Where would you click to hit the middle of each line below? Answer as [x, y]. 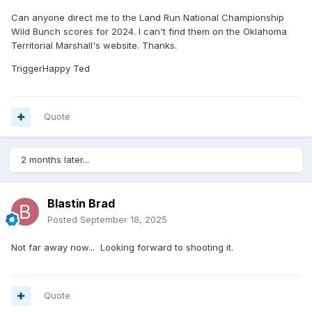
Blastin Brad [81, 204]
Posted [64, 220]
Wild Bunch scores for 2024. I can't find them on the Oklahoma [149, 32]
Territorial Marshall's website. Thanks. [94, 46]
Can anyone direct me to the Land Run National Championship [148, 18]
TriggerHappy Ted [50, 69]
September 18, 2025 [124, 220]
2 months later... [55, 160]
